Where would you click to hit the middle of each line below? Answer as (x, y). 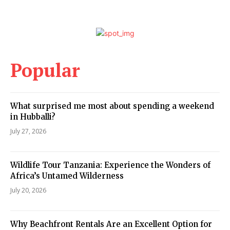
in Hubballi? (33, 117)
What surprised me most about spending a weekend (112, 106)
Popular (45, 70)
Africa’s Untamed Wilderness (67, 176)
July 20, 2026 (28, 190)
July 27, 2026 (28, 131)
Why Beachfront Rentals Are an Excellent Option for (111, 224)
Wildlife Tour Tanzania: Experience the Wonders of (110, 165)
